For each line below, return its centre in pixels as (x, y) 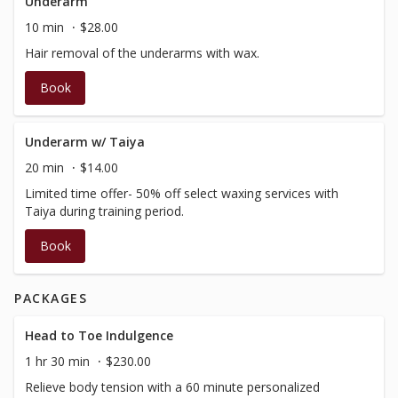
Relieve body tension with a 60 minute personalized (172, 387)
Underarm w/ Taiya (85, 142)
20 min (44, 167)
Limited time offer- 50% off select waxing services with (182, 193)
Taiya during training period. (104, 211)
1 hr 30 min (57, 361)
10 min (44, 27)
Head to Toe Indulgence (99, 335)
